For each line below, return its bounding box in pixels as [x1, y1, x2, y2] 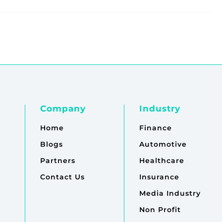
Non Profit [139, 205, 181, 215]
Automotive [139, 140, 187, 149]
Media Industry [139, 189, 201, 198]
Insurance [139, 172, 179, 182]
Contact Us [40, 172, 85, 182]
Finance [139, 123, 172, 133]
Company [40, 104, 86, 114]
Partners [40, 156, 76, 166]
